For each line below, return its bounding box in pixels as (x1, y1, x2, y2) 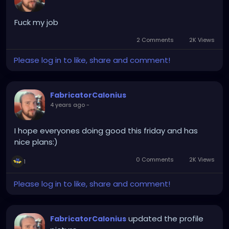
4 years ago (50, 100, 85, 109)
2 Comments (135, 35, 176, 44)
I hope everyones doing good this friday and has (14, 125, 198, 136)
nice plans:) (14, 136, 58, 147)
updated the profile (128, 213, 203, 224)
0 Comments (134, 155, 176, 164)
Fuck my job (14, 16, 58, 28)
